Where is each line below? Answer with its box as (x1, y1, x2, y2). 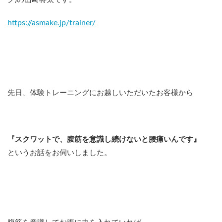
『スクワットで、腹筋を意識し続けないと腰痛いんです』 (7, 136, 201, 144)
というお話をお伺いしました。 (7, 149, 111, 157)
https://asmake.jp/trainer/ (7, 19, 96, 27)
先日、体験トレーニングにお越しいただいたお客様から (7, 89, 193, 97)
